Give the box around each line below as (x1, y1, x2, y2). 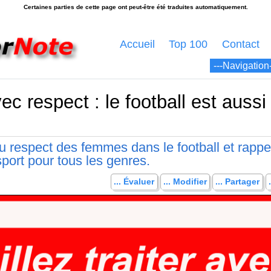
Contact (222, 38, 260, 51)
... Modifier (163, 177, 207, 187)
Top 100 (169, 38, 208, 51)
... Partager (215, 177, 260, 187)
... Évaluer (114, 177, 155, 187)
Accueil (119, 38, 155, 51)
